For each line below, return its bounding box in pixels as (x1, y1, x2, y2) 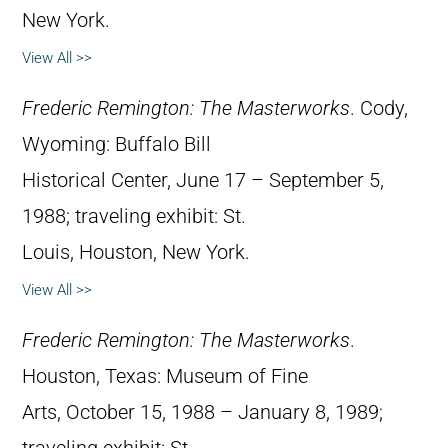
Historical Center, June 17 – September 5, (22, 168, 384, 192)
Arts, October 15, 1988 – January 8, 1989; (22, 400, 383, 424)
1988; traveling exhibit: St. (22, 204, 246, 228)
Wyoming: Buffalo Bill (22, 132, 211, 156)
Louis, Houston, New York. (22, 240, 250, 264)
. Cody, (350, 96, 408, 120)
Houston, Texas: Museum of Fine (22, 364, 308, 388)
